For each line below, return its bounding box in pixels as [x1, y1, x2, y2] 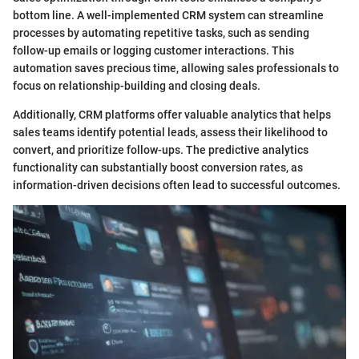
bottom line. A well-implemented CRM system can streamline [13, 9, 324, 22]
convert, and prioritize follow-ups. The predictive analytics [13, 143, 309, 157]
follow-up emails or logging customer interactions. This [13, 44, 294, 58]
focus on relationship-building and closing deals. [13, 79, 260, 93]
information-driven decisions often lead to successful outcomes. [13, 179, 341, 192]
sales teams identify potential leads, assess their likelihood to [13, 126, 328, 139]
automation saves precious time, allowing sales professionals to [13, 62, 339, 75]
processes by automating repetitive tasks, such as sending [13, 26, 309, 40]
